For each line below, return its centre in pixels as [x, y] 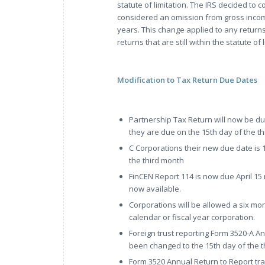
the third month [156, 161]
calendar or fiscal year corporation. [192, 217]
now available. [155, 189]
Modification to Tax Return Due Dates [187, 80]
